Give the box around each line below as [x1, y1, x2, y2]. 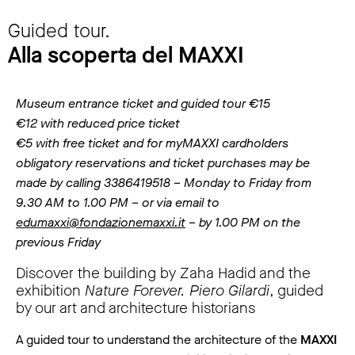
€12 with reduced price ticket [16, 114, 180, 132]
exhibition [16, 280, 85, 300]
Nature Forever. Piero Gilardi [85, 280, 269, 300]
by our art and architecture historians [16, 297, 255, 318]
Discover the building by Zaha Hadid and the [16, 262, 311, 283]
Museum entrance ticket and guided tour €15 [16, 94, 270, 112]
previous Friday [16, 233, 101, 250]
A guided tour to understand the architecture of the [16, 330, 300, 348]
